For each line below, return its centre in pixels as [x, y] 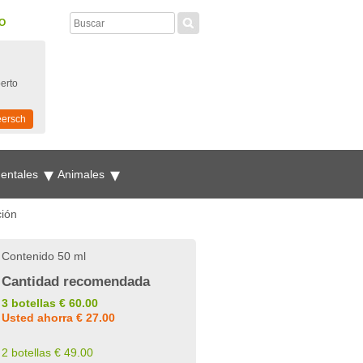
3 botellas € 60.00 [50, 303]
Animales [83, 174]
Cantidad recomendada [76, 282]
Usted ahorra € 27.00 [58, 318]
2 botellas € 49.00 [47, 352]
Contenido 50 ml [44, 256]
